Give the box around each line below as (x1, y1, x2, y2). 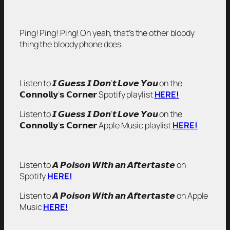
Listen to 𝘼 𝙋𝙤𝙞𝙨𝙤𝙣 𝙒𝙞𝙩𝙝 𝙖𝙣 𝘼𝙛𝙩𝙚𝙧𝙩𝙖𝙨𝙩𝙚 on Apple (20, 190, 208, 202)
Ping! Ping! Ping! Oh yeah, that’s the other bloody (20, 27, 195, 39)
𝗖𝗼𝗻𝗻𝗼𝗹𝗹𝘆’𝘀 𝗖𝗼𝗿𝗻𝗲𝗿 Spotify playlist (20, 89, 155, 101)
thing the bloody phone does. (20, 38, 124, 50)
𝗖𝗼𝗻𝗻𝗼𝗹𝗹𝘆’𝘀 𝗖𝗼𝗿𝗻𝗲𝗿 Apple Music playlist (20, 120, 173, 131)
